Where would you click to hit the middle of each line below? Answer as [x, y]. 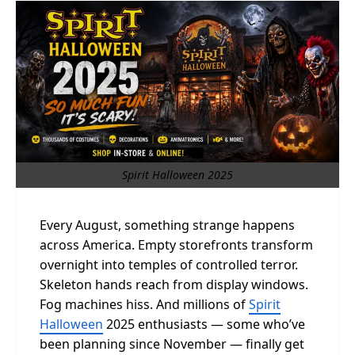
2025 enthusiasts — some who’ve [204, 324]
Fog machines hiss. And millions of [144, 304]
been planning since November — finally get [172, 344]
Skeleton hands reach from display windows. [174, 284]
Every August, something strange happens [167, 225]
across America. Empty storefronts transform [176, 245]
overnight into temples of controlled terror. [169, 265]
